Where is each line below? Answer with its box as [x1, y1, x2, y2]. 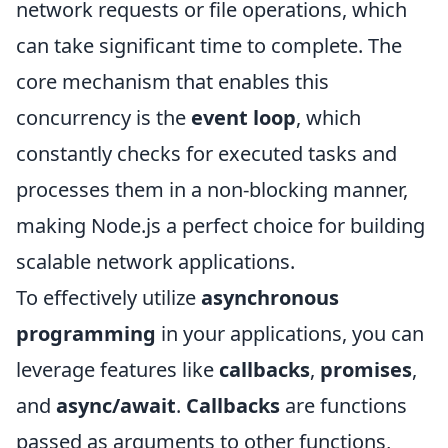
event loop [191, 104, 296, 131]
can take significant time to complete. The [16, 32, 402, 59]
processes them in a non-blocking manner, [16, 176, 408, 203]
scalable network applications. [16, 248, 295, 275]
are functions [280, 392, 407, 419]
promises [320, 356, 412, 383]
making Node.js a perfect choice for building [16, 212, 425, 239]
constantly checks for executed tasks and [16, 140, 397, 167]
